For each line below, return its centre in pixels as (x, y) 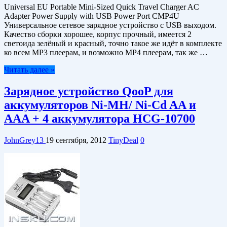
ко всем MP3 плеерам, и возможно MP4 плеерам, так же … (106, 53)
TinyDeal (123, 140)
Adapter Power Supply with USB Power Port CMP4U (92, 16)
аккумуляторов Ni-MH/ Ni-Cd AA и (100, 105)
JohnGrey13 (25, 140)
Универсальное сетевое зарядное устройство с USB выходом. (110, 25)
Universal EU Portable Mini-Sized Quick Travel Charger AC (102, 7)
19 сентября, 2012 (76, 140)
